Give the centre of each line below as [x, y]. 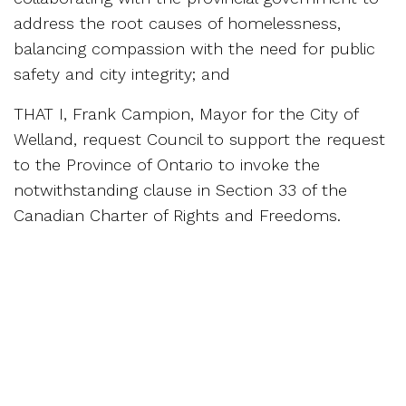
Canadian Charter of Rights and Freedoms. [177, 215]
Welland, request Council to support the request [199, 139]
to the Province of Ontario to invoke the [167, 164]
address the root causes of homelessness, [177, 23]
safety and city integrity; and [122, 73]
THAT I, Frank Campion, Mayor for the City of [186, 113]
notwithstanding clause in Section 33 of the [180, 189]
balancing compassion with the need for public [194, 48]
